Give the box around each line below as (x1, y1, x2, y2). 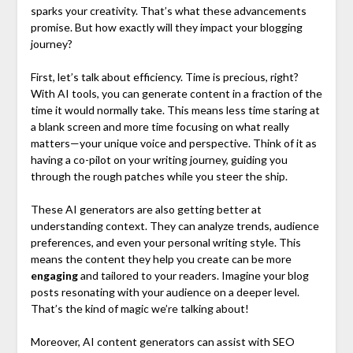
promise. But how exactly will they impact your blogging (30, 20, 303, 35)
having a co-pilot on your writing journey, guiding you (30, 153, 288, 167)
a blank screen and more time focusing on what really (30, 120, 289, 134)
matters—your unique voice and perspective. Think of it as (30, 136, 317, 150)
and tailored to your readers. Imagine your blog (77, 269, 309, 283)
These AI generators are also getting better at (30, 203, 262, 217)
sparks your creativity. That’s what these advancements (30, 4, 307, 18)
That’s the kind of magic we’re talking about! (30, 302, 249, 316)
